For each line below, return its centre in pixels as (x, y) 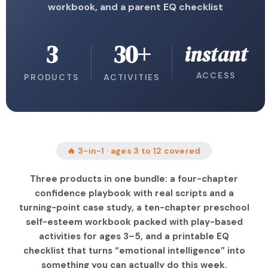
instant (216, 54)
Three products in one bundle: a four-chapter (134, 179)
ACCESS (216, 75)
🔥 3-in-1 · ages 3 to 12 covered (134, 151)
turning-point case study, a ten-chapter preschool (134, 208)
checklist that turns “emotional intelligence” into (134, 251)
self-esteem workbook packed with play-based (134, 222)
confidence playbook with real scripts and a (134, 193)
